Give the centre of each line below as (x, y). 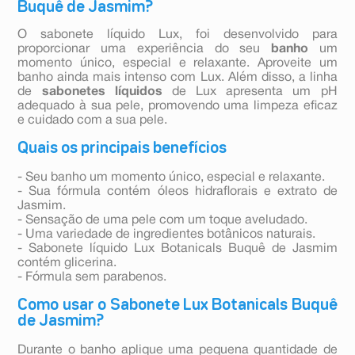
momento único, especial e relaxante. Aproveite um (177, 64)
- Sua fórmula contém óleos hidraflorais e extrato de (177, 192)
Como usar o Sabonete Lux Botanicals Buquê (177, 305)
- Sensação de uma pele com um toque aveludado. (163, 221)
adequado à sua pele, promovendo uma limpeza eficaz (177, 107)
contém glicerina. (67, 263)
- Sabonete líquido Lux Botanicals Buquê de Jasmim (177, 249)
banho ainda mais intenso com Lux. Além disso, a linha (177, 78)
